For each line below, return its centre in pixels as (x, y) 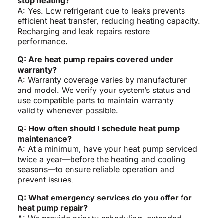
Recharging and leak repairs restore (83, 31)
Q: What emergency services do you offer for (104, 197)
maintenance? (44, 138)
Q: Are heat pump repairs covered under (95, 59)
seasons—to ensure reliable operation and (96, 169)
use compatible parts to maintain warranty (95, 100)
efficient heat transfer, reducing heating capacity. (109, 21)
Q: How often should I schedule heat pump (98, 128)
